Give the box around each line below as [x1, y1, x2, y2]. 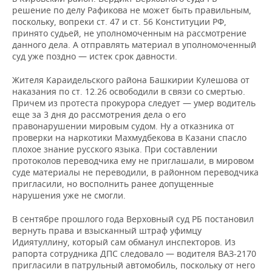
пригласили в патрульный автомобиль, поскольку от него [12, 259, 255, 271]
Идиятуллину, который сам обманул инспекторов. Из [12, 236, 236, 248]
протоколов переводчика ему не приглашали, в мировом [12, 155, 254, 166]
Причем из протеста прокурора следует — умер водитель [12, 97, 256, 109]
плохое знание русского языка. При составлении [12, 143, 217, 155]
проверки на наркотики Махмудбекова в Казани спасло [12, 132, 246, 143]
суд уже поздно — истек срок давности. [12, 50, 177, 62]
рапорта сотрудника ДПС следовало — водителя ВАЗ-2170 [12, 248, 256, 259]
